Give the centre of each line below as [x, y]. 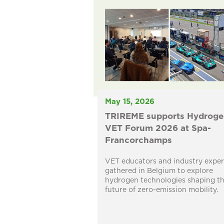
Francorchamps [138, 140]
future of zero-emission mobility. [161, 190]
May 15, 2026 [129, 102]
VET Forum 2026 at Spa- [158, 128]
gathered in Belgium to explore [159, 171]
